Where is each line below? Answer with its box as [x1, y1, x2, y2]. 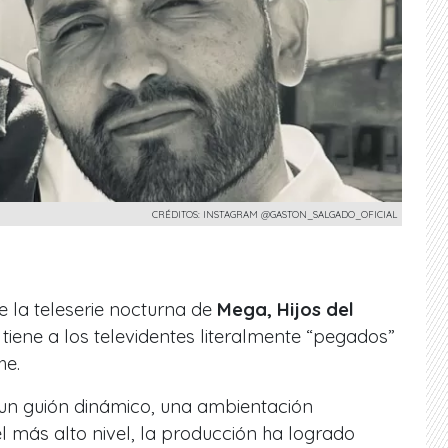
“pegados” [301, 324, 395, 348]
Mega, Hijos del [212, 297, 354, 321]
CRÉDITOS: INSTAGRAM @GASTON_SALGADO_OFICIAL [152, 207, 397, 220]
